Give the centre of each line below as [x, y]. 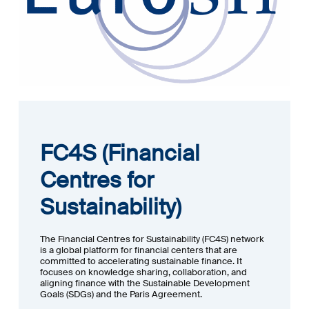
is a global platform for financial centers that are [139, 250]
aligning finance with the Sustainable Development [145, 283]
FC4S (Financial [120, 153]
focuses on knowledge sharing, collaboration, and [144, 272]
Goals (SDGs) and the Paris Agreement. [121, 295]
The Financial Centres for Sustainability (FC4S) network [152, 239]
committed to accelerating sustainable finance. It [141, 261]
